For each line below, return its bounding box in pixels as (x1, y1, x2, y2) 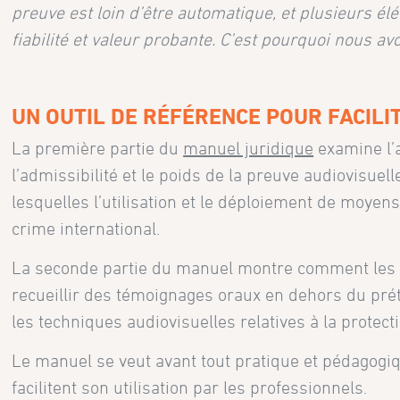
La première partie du (12, 138, 184, 159)
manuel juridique (183, 138, 314, 159)
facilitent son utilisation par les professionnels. (12, 378, 368, 398)
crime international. (12, 219, 161, 239)
